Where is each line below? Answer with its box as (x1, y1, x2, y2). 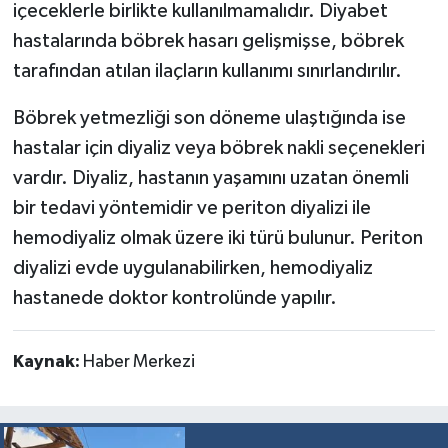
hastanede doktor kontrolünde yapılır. (12, 288, 337, 309)
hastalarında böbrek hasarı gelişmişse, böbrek (12, 31, 404, 52)
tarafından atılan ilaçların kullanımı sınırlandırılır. (12, 61, 402, 82)
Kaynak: (12, 353, 83, 372)
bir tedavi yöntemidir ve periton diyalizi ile (12, 198, 371, 219)
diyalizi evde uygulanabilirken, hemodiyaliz (12, 258, 373, 279)
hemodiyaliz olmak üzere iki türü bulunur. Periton (12, 228, 423, 249)
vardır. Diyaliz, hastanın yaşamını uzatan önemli (12, 168, 409, 189)
